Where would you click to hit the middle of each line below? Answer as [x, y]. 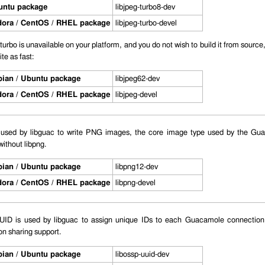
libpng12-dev [136, 167]
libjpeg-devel [136, 95]
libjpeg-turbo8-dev [145, 7]
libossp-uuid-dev [142, 254]
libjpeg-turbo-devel [146, 23]
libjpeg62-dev [137, 79]
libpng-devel [135, 182]
